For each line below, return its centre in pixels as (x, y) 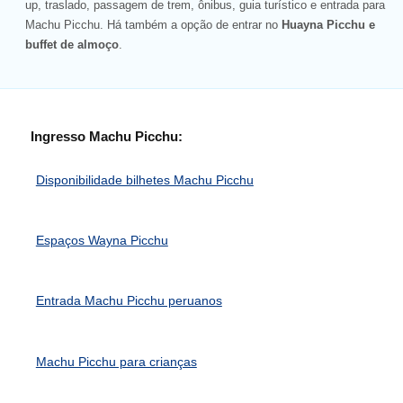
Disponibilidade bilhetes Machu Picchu (144, 179)
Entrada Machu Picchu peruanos (129, 301)
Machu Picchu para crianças (116, 361)
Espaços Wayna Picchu (102, 240)
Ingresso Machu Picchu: (106, 137)
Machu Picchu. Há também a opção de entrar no (154, 24)
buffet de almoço (72, 44)
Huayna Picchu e (329, 24)
